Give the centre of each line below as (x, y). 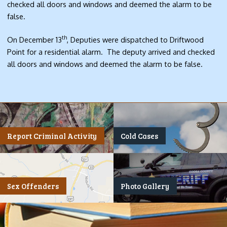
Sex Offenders (33, 186)
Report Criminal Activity (52, 136)
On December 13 (35, 39)
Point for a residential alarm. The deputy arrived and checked (111, 51)
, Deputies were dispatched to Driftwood (136, 39)
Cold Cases (140, 136)
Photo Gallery (145, 186)
